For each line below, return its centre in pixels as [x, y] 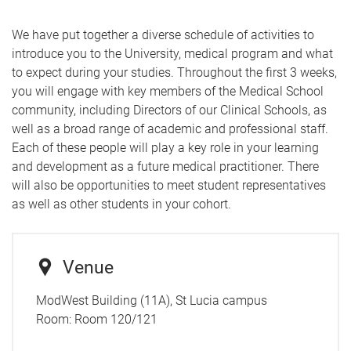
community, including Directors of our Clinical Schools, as [169, 110]
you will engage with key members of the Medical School [168, 91]
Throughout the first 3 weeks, [257, 72]
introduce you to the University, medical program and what [172, 53]
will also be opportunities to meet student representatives [169, 185]
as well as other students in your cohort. [121, 204]
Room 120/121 [116, 319]
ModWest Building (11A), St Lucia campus [151, 300]
